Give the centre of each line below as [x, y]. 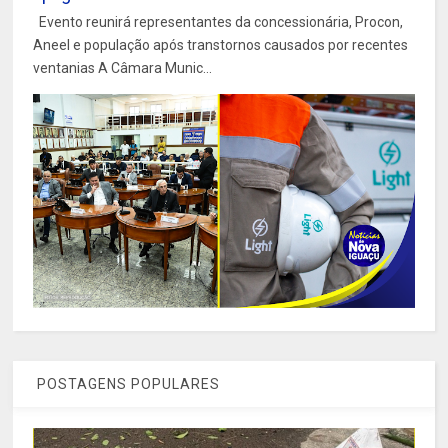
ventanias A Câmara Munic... [123, 68]
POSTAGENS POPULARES [127, 384]
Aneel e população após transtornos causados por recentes [221, 45]
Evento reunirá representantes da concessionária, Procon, [218, 22]
